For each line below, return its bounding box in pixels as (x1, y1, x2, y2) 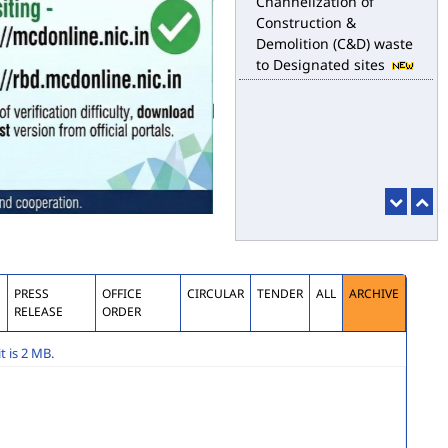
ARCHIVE (348, 284, 399, 302)
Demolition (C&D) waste (256, 26, 413, 46)
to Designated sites (256, 47, 389, 67)
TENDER (256, 284, 303, 302)
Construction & (256, 5, 356, 25)
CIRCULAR (186, 284, 244, 302)
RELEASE (13, 302, 63, 320)
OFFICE (102, 284, 143, 302)
